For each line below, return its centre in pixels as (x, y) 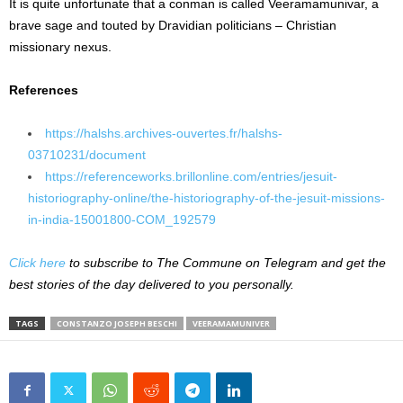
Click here (37, 262)
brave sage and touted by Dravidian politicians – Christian (173, 25)
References (44, 90)
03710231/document (87, 154)
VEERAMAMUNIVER (231, 323)
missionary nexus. (60, 46)
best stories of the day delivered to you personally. (152, 284)
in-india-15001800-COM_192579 (122, 219)
